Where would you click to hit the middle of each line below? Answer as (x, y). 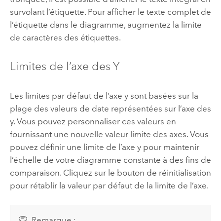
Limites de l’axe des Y (64, 66)
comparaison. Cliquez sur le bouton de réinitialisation (110, 172)
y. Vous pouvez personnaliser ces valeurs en (93, 121)
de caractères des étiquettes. (65, 38)
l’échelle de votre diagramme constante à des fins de (110, 160)
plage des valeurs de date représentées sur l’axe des (110, 108)
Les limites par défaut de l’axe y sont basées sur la (104, 95)
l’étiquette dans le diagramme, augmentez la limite (106, 25)
